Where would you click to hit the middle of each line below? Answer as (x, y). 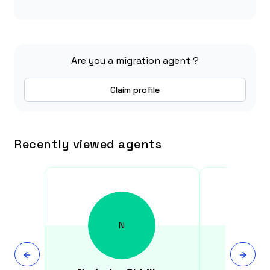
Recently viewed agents (88, 144)
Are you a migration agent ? (135, 61)
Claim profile (135, 90)
